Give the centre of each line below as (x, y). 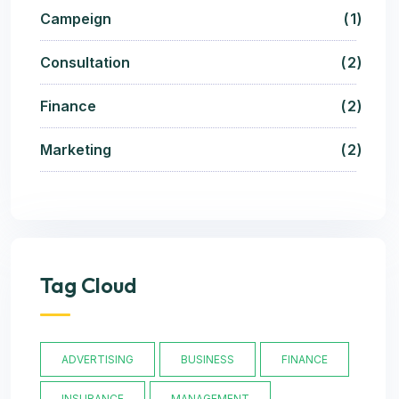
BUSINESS (208, 359)
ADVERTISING (98, 359)
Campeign (76, 18)
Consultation (85, 62)
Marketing (76, 149)
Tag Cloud (89, 285)
